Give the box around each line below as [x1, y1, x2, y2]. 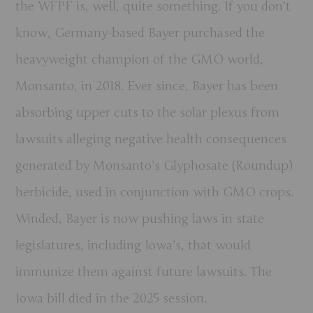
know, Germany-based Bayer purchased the [15, 24, 265, 41]
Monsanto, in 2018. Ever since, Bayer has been [15, 78, 279, 94]
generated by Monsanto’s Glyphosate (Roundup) [15, 157, 293, 173]
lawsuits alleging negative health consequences [15, 131, 287, 147]
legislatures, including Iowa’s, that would [15, 237, 252, 253]
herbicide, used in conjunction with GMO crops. [15, 184, 294, 200]
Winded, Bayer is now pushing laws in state [15, 210, 265, 226]
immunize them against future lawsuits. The [15, 263, 272, 279]
